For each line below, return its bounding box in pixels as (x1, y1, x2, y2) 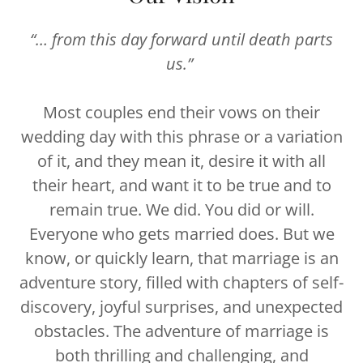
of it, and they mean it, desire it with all (37, 150, 326, 172)
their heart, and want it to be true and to (32, 174, 331, 196)
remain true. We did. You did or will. (49, 199, 314, 220)
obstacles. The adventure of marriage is (34, 320, 329, 342)
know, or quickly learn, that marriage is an (24, 247, 339, 269)
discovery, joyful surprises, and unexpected (20, 296, 343, 318)
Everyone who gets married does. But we (28, 223, 335, 245)
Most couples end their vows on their (43, 101, 320, 123)
